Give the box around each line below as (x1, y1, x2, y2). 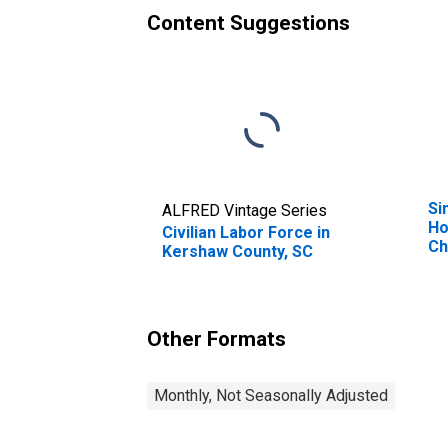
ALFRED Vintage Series (162, 200, 327, 220)
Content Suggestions (147, 10, 350, 35)
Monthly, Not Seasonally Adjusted (154, 385, 388, 405)
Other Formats (147, 326, 286, 351)
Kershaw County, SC (162, 241, 313, 261)
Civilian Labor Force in (162, 222, 330, 242)
